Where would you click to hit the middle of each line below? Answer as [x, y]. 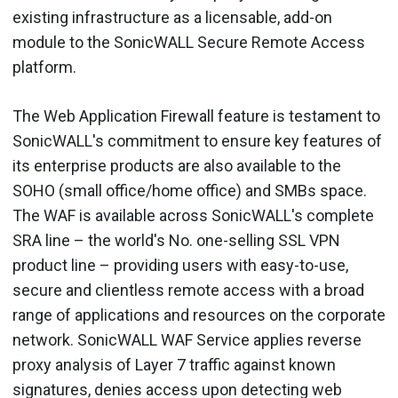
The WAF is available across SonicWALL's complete [193, 215]
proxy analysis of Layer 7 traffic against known [174, 365]
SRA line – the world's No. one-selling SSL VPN [176, 240]
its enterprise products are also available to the [177, 166]
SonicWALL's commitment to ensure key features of [197, 141]
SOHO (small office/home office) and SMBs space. [190, 191]
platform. [44, 67]
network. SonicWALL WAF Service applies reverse [187, 340]
